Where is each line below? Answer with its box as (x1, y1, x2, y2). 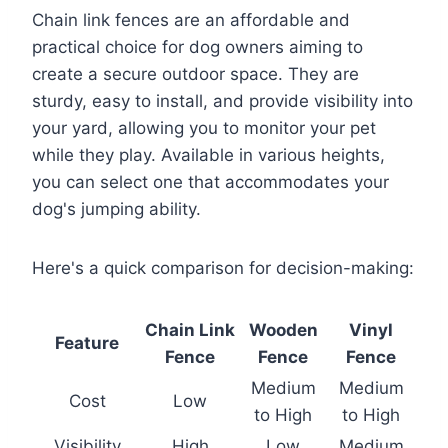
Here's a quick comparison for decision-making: (32, 257, 414, 278)
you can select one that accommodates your (32, 171, 389, 192)
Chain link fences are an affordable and (32, 9, 350, 30)
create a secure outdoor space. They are (32, 63, 359, 84)
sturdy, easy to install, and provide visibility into (32, 90, 413, 111)
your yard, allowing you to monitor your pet (32, 117, 376, 138)
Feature (55, 332, 119, 353)
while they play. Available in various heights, (32, 144, 385, 165)
